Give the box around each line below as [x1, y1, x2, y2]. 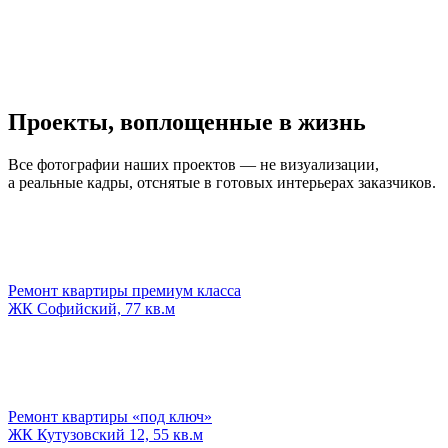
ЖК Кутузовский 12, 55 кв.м [8, 425, 203, 443]
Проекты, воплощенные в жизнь [8, 108, 366, 135]
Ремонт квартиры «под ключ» [8, 407, 212, 425]
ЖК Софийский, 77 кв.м [8, 299, 175, 317]
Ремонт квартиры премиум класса [8, 281, 241, 299]
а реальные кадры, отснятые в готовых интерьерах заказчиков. [8, 173, 436, 191]
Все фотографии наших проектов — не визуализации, [8, 155, 379, 173]
